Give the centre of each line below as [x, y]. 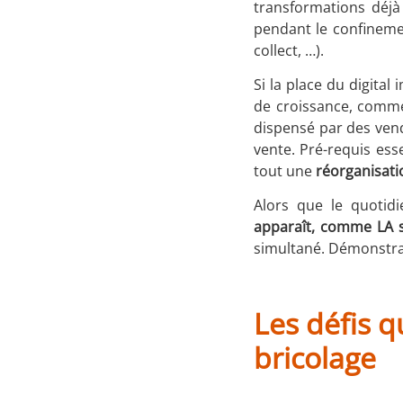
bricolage [315, 358]
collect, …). [289, 50]
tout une [283, 170]
